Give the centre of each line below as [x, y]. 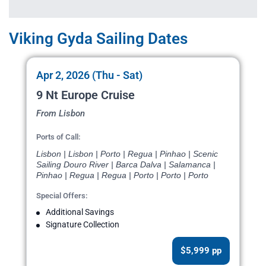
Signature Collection [83, 225]
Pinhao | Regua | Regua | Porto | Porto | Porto [122, 175]
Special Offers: [62, 196]
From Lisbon [61, 114]
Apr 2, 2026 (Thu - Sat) [89, 75]
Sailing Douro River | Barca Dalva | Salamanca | [126, 165]
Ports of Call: [58, 137]
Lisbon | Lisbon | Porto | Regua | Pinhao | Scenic [127, 154]
